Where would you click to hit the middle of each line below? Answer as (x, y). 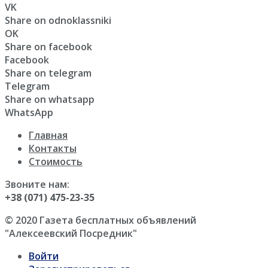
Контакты (53, 149)
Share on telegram (48, 73)
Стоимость (56, 162)
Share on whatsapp (50, 100)
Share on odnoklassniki (58, 21)
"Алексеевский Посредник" (71, 234)
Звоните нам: (37, 185)
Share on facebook (48, 47)
